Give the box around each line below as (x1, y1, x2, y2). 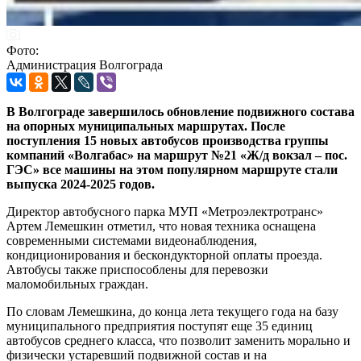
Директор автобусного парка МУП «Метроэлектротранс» (6, 204, 323, 218)
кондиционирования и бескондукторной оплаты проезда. (6, 247, 322, 262)
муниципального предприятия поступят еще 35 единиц (6, 318, 313, 333)
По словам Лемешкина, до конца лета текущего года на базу (6, 304, 338, 318)
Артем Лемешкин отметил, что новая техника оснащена (6, 218, 316, 233)
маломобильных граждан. (6, 276, 148, 291)
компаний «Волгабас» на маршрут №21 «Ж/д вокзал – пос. (6, 147, 347, 162)
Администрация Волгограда (6, 57, 163, 72)
